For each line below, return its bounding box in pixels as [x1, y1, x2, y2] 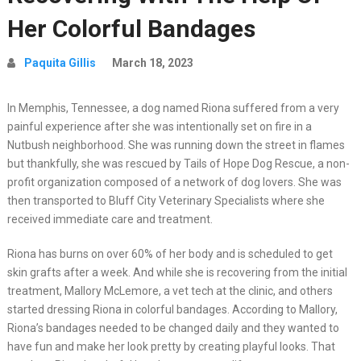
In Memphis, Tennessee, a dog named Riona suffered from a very [6, 102, 339, 114]
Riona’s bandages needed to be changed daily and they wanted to [6, 322, 339, 334]
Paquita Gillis [23, 56, 96, 69]
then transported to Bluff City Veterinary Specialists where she [6, 194, 325, 207]
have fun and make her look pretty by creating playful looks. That [6, 340, 335, 353]
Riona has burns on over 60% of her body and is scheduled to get [6, 247, 333, 260]
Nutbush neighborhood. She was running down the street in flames [6, 139, 345, 151]
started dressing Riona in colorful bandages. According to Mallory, [6, 303, 338, 316]
